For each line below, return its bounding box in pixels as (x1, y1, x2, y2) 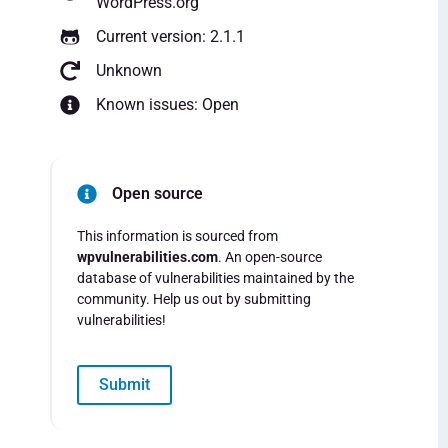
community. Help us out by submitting (77, 291, 311, 308)
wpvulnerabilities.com (77, 249, 218, 266)
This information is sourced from (77, 228, 278, 245)
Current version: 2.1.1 (96, 27, 245, 47)
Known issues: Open (96, 95, 239, 115)
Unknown (96, 61, 162, 81)
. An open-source (218, 249, 322, 266)
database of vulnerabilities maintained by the (77, 270, 354, 287)
